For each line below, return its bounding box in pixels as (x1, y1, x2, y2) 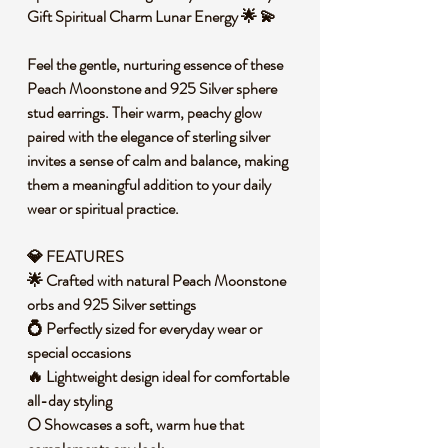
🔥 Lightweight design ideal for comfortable (27, 365, 289, 388)
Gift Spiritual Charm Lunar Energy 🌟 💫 (27, 5, 282, 28)
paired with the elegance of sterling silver (27, 125, 270, 148)
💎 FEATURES (27, 245, 130, 268)
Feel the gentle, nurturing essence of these (27, 53, 283, 76)
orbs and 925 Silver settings (27, 293, 202, 316)
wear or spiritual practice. (27, 197, 185, 220)
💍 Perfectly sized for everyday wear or (27, 317, 262, 340)
